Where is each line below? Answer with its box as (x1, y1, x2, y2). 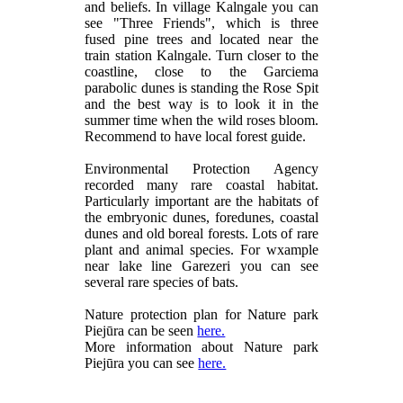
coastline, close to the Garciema (85, 63, 318, 79)
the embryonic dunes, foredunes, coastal (85, 209, 318, 225)
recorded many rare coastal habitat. (85, 176, 318, 193)
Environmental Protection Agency (85, 160, 318, 176)
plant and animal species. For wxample (85, 241, 318, 257)
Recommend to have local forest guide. (85, 128, 310, 144)
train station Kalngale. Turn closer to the (85, 47, 318, 63)
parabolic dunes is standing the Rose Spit (85, 79, 318, 95)
